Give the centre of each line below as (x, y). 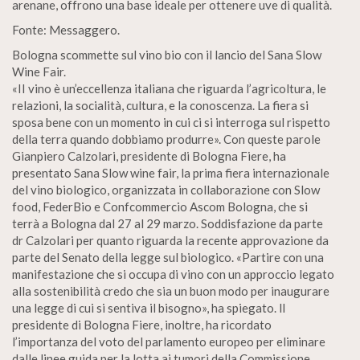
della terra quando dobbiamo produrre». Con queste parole (166, 139)
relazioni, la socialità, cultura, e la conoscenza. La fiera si (160, 105)
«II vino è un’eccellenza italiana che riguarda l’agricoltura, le (169, 88)
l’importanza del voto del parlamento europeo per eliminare (169, 342)
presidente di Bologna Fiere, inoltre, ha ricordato (142, 325)
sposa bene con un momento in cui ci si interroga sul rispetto (171, 122)
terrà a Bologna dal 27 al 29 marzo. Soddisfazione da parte (168, 223)
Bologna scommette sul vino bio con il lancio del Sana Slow (167, 55)
